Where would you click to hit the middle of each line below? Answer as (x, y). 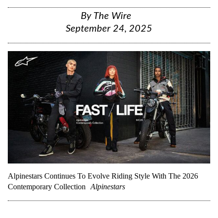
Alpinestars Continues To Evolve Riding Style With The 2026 (103, 176)
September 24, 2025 (109, 29)
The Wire (112, 16)
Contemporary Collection (47, 186)
